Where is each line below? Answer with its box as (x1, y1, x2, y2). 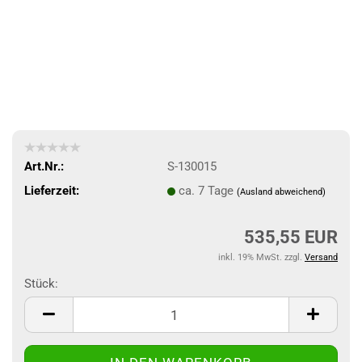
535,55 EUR (244, 227, 338, 247)
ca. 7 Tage (178, 183, 237, 198)
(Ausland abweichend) (236, 186, 326, 197)
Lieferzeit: (24, 183, 79, 198)
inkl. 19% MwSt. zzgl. (218, 252, 305, 263)
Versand (305, 252, 338, 263)
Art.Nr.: (24, 158, 64, 174)
